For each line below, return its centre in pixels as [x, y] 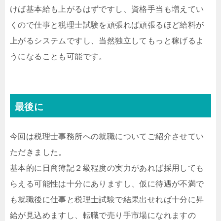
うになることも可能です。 [58, 57]
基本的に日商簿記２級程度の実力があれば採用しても [107, 168]
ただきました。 [38, 152]
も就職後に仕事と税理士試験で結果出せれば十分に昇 [107, 200]
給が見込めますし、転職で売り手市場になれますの [103, 216]
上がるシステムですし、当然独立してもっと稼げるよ [107, 41]
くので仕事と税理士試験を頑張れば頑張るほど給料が [107, 25]
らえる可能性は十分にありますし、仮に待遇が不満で [107, 184]
